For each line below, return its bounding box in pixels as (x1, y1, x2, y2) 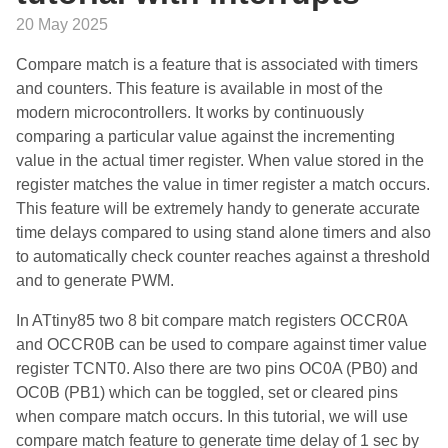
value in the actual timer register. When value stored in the (16, 152, 424, 169)
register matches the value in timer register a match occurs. (16, 176, 430, 193)
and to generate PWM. (16, 272, 174, 289)
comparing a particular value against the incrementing (16, 128, 395, 145)
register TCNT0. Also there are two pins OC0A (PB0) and (16, 360, 418, 377)
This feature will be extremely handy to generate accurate (16, 200, 420, 217)
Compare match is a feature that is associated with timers (16, 56, 418, 73)
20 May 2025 (16, 16, 108, 33)
